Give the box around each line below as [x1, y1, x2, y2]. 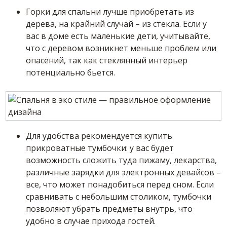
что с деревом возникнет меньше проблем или [26, 42, 217, 54]
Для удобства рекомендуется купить [26, 130, 173, 141]
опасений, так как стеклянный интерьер [26, 54, 188, 66]
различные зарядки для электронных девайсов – [26, 166, 221, 178]
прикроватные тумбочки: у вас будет [26, 142, 174, 154]
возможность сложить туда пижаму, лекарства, [26, 154, 217, 166]
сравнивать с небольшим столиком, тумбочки [26, 191, 212, 202]
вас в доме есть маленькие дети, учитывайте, [26, 30, 211, 42]
